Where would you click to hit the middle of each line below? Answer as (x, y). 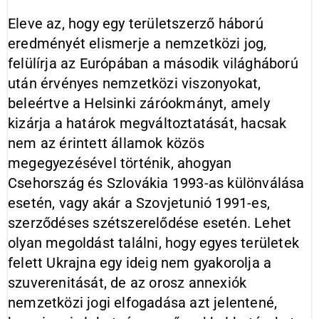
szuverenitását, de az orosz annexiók (127, 283)
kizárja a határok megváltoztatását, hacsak (147, 123)
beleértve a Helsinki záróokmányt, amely (139, 103)
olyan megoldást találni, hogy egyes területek (154, 243)
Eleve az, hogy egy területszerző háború (136, 23)
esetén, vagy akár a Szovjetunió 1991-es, (139, 203)
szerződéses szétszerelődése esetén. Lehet (150, 223)
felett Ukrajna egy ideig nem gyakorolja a (140, 263)
